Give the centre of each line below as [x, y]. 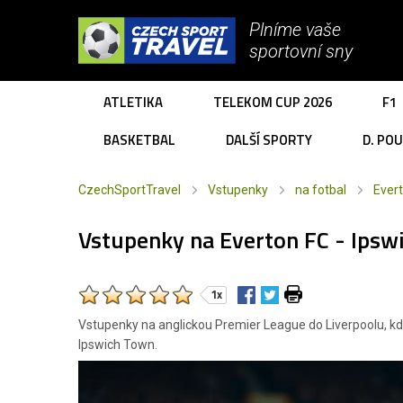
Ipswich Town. [118, 345]
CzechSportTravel [130, 190]
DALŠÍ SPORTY [269, 140]
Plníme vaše [295, 30]
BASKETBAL [139, 140]
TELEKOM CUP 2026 [273, 102]
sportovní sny [301, 51]
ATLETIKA [133, 102]
